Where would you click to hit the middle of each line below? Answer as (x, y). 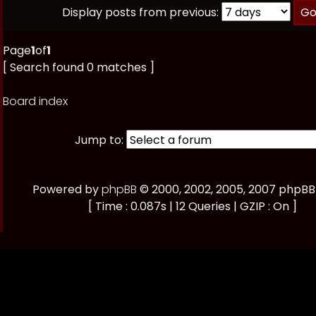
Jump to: (99, 140)
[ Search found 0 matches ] (79, 67)
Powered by (67, 189)
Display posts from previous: (140, 12)
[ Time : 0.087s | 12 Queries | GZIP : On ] (193, 206)
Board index (35, 101)
